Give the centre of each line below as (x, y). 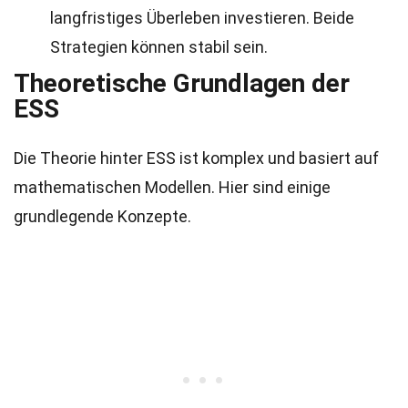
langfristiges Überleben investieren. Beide (202, 18)
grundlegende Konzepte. (102, 216)
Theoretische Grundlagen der (182, 83)
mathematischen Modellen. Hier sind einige (172, 187)
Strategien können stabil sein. (159, 47)
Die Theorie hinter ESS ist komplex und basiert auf (196, 158)
